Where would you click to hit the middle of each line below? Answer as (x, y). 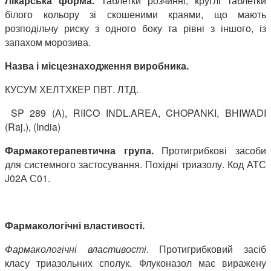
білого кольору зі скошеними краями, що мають (135, 14)
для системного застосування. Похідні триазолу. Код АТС (135, 164)
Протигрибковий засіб (207, 249)
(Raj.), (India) (33, 126)
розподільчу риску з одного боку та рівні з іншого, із (135, 28)
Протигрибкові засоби (210, 150)
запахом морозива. (48, 42)
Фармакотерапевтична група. (79, 150)
